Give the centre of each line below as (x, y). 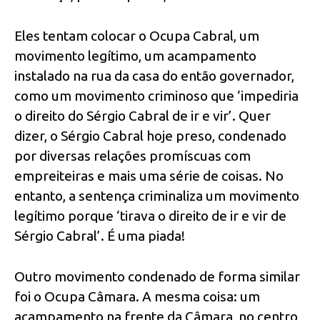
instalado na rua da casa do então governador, (154, 76)
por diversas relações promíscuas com (132, 156)
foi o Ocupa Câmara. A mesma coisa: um (137, 297)
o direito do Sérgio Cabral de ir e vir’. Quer (142, 116)
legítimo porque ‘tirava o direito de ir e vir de (150, 216)
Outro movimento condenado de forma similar (157, 277)
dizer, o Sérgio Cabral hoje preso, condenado (150, 136)
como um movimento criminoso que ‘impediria (156, 96)
